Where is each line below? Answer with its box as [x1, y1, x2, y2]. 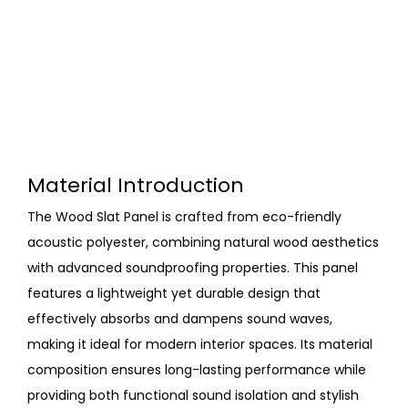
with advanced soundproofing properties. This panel [27, 259, 358, 278]
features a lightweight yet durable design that [27, 284, 321, 303]
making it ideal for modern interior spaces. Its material [27, 335, 372, 354]
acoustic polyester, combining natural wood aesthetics [27, 233, 379, 252]
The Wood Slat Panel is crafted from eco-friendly [27, 208, 342, 227]
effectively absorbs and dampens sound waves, [27, 310, 332, 329]
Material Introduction [27, 170, 244, 199]
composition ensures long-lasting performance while [27, 361, 366, 380]
